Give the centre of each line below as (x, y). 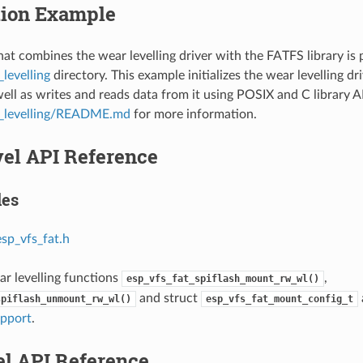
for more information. (193, 114)
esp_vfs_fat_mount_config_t (279, 299)
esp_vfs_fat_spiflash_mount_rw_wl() (222, 278)
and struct (168, 298)
